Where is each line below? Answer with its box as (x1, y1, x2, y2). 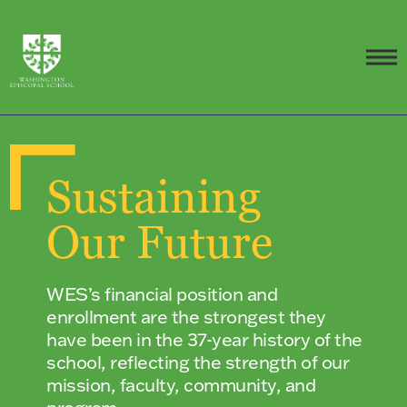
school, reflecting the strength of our (46, 350, 350, 373)
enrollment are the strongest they (46, 304, 326, 328)
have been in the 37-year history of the (46, 327, 362, 351)
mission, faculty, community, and (46, 372, 316, 396)
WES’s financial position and (46, 282, 278, 305)
